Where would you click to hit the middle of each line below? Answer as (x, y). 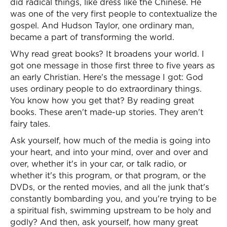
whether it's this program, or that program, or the (108, 175)
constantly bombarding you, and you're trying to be (113, 199)
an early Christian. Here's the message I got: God (107, 77)
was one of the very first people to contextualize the (113, 14)
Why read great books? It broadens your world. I (107, 54)
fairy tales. (30, 124)
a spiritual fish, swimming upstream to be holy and (111, 210)
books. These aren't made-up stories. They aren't (107, 112)
